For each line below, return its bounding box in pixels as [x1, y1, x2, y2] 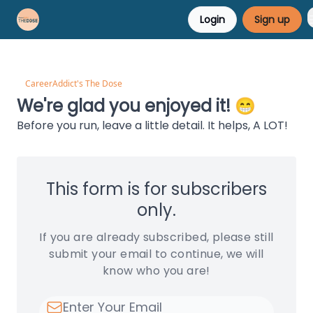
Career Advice [56, 15, 116, 27]
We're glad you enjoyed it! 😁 [17, 94, 256, 117]
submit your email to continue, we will [49, 246, 264, 262]
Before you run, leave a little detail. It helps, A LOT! [17, 117, 288, 133]
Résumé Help [127, 15, 182, 27]
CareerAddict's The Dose [25, 78, 122, 89]
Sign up [254, 13, 290, 27]
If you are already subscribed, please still [39, 229, 274, 245]
